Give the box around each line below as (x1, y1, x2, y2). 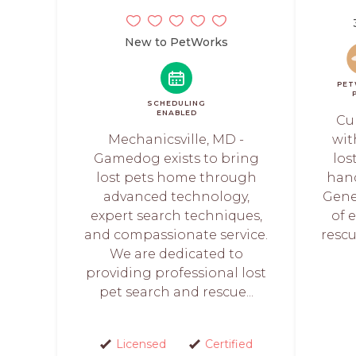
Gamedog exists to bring (93, 151, 259, 166)
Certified (204, 337, 253, 351)
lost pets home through (95, 170, 257, 185)
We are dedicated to (109, 246, 243, 261)
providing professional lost (86, 265, 267, 281)
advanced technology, (103, 189, 250, 204)
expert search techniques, (90, 208, 262, 223)
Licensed (115, 337, 166, 351)
